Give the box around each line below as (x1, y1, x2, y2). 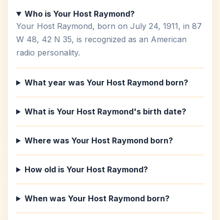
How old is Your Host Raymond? (24, 165, 148, 174)
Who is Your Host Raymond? (24, 9, 135, 19)
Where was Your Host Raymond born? (24, 136, 173, 145)
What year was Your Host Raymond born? (24, 78, 188, 87)
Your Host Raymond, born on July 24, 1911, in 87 (16, 21, 202, 31)
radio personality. (16, 48, 80, 57)
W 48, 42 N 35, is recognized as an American (16, 34, 187, 44)
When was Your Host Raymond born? (24, 193, 169, 203)
